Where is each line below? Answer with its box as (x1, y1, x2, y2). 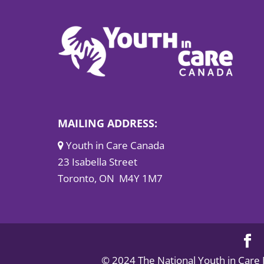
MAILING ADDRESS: (58, 115, 157, 130)
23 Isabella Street (58, 154, 137, 169)
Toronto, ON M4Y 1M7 (58, 171, 163, 185)
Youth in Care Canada (64, 138, 164, 152)
